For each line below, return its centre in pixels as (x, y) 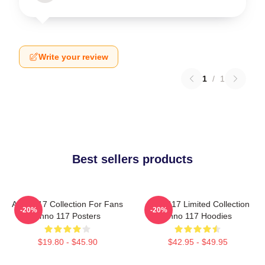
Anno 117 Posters (67, 216)
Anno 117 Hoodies (198, 216)
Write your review (73, 57)
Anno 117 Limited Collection (198, 204)
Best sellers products (132, 159)
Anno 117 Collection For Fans (67, 204)
